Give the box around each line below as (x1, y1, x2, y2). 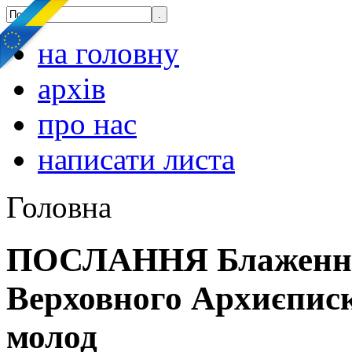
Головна (6, 190, 112, 224)
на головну (38, 36, 179, 70)
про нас (38, 107, 137, 141)
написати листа (38, 142, 235, 176)
